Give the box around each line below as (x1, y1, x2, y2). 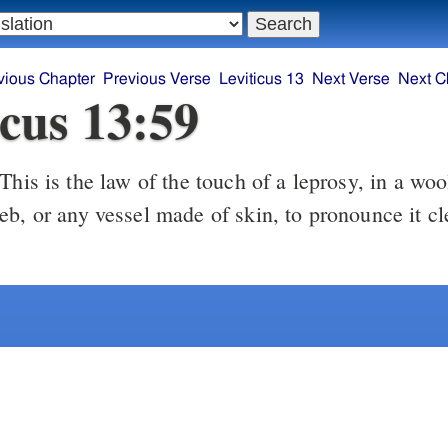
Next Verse (312, 71, 390, 88)
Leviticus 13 (219, 71, 304, 88)
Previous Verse (103, 71, 211, 88)
